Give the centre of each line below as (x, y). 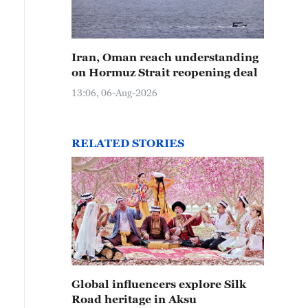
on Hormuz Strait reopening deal (165, 72)
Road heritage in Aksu (134, 299)
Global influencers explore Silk (159, 284)
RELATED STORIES (128, 143)
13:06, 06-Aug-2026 (114, 92)
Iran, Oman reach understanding (165, 57)
